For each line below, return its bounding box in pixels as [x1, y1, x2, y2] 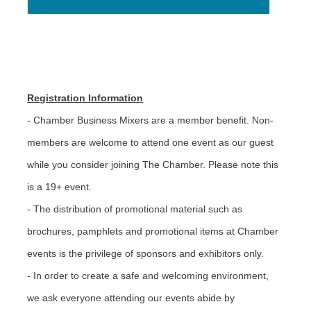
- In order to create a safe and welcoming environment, [27, 269, 269, 281]
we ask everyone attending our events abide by [27, 292, 235, 303]
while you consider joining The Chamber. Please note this [27, 158, 279, 170]
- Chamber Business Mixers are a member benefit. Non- [27, 114, 274, 126]
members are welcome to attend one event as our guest [27, 136, 274, 148]
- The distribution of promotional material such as [27, 203, 243, 215]
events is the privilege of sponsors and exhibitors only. [27, 247, 267, 259]
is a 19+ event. [27, 180, 98, 192]
